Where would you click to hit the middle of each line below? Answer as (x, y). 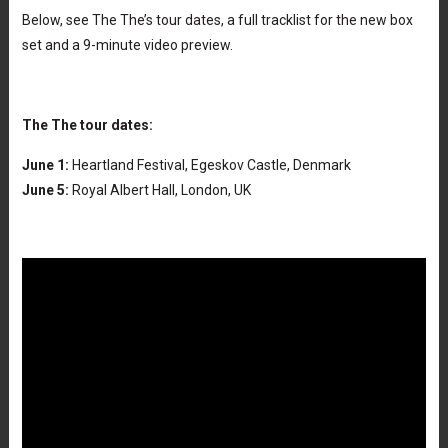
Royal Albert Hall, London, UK (159, 189)
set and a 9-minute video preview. (127, 44)
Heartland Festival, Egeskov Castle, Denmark (209, 164)
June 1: (45, 164)
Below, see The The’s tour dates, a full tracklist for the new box (217, 19)
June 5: (45, 189)
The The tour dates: (87, 124)
